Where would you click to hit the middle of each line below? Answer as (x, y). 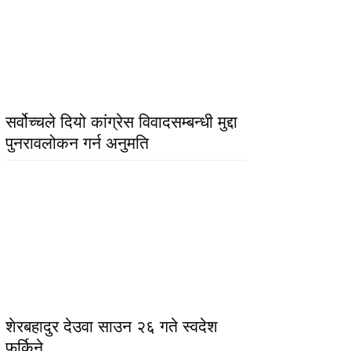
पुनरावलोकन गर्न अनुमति (78, 143)
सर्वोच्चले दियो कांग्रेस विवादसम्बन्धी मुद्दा (122, 122)
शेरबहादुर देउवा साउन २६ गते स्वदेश (112, 326)
